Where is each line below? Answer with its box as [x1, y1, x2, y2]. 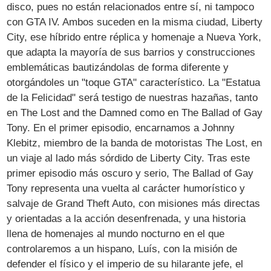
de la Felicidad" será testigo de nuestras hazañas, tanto [7, 91, 258, 103]
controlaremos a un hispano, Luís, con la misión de [7, 243, 238, 255]
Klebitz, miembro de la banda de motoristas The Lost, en [7, 137, 263, 149]
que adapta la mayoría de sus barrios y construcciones [7, 46, 256, 58]
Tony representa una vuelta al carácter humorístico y [7, 182, 246, 194]
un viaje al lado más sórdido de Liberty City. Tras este [7, 152, 250, 164]
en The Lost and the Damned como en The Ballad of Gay [7, 106, 263, 119]
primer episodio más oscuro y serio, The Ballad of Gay [7, 167, 254, 179]
